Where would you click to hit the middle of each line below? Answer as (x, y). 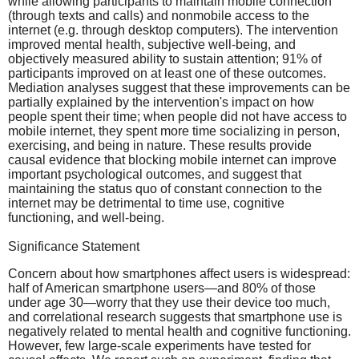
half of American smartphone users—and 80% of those (162, 288)
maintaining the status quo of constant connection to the (165, 188)
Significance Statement (74, 246)
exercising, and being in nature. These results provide (160, 145)
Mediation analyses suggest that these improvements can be (179, 87)
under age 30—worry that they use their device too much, (169, 302)
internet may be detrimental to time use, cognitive (146, 203)
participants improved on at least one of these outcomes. (167, 73)
